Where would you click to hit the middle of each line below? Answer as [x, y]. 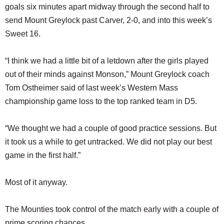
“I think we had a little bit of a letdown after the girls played [107, 61]
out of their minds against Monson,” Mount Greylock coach [107, 74]
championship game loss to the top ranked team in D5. [101, 101]
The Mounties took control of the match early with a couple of [112, 209]
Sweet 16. [23, 34]
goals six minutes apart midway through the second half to [107, 7]
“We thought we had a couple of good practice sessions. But [111, 128]
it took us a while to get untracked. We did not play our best [108, 142]
